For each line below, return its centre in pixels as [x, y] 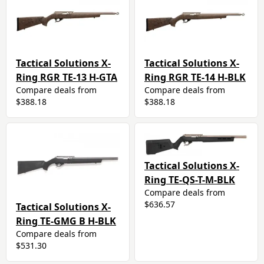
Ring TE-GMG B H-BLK [66, 221]
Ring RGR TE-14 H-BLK [195, 77]
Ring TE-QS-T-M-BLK [190, 179]
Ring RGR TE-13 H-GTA [67, 77]
